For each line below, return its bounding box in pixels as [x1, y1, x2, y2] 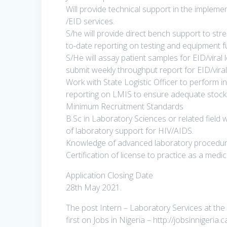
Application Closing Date [66, 170, 154, 181]
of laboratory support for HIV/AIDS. [66, 125, 194, 137]
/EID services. [66, 16, 115, 27]
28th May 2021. [66, 182, 122, 194]
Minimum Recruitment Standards [66, 101, 184, 112]
